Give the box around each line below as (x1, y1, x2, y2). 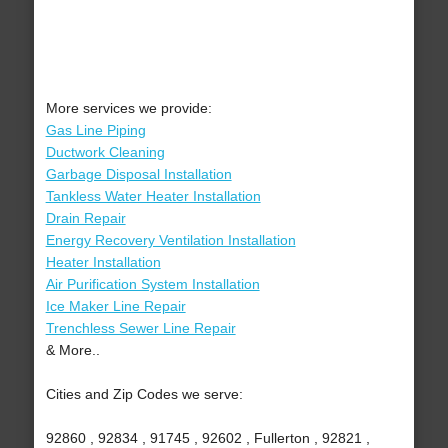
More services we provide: (45, 100, 212, 117)
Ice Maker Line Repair (45, 298, 186, 315)
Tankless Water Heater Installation (45, 188, 261, 205)
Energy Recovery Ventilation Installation (45, 232, 296, 249)
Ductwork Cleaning (45, 144, 165, 161)
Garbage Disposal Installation (45, 166, 232, 183)
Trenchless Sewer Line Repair (45, 320, 236, 337)
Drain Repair (45, 210, 126, 227)
